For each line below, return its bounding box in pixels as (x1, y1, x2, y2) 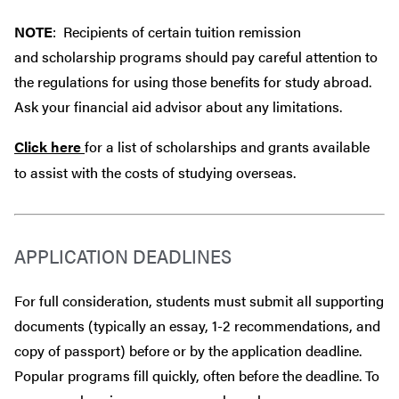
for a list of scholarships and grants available (85, 135, 370, 157)
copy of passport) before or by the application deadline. (14, 339, 365, 361)
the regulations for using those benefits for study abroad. (14, 70, 375, 92)
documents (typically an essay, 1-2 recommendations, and (14, 314, 380, 336)
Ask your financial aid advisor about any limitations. (14, 95, 342, 117)
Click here (14, 135, 85, 157)
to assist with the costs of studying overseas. (14, 161, 296, 183)
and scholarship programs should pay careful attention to (14, 45, 378, 67)
